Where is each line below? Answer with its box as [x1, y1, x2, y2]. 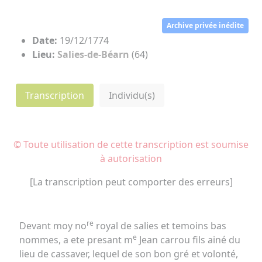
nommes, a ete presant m [19, 233, 133, 246]
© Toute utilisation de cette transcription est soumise [13, 137, 249, 151]
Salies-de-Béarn [57, 47, 129, 61]
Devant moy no [19, 219, 87, 232]
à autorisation [100, 151, 162, 165]
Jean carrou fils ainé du [137, 233, 240, 246]
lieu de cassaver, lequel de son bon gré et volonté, [19, 247, 238, 260]
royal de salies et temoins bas [94, 219, 226, 232]
